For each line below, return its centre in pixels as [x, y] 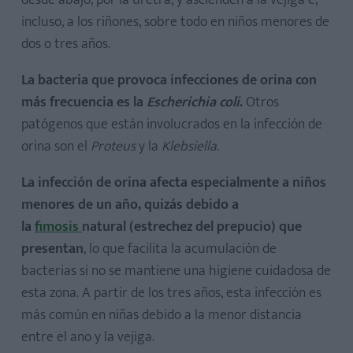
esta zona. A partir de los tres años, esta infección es [171, 293]
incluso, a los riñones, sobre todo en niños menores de [175, 22]
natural [104, 227]
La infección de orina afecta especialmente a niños [174, 183]
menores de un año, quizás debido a [130, 205]
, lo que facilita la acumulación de [180, 249]
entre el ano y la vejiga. [88, 337]
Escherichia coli [193, 102]
